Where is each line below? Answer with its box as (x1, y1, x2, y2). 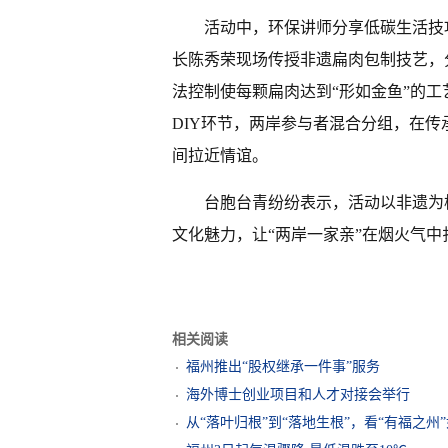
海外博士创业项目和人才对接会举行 (186, 387, 410, 402)
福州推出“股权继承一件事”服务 (186, 359, 380, 374)
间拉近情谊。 (172, 147, 268, 164)
